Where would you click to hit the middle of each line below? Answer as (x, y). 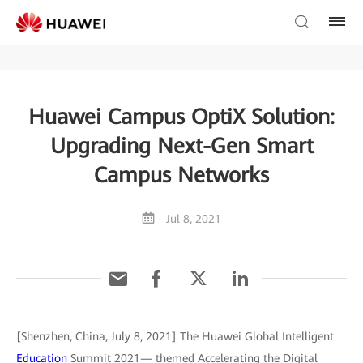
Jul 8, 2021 (194, 219)
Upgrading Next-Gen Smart (181, 146)
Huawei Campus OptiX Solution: (181, 117)
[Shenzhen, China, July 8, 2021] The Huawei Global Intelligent (175, 336)
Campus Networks (181, 175)
